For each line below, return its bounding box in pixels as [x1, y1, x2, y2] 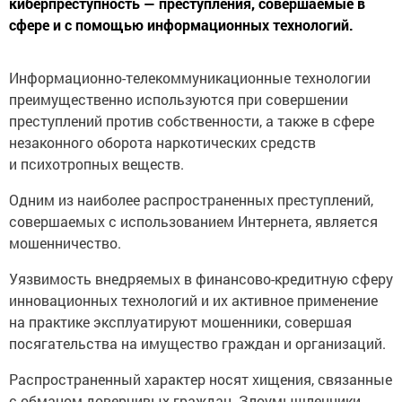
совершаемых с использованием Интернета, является [9, 212, 378, 232]
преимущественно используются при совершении [9, 90, 348, 109]
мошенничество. [9, 233, 121, 253]
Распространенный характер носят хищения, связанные [9, 370, 392, 389]
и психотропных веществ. [9, 154, 184, 174]
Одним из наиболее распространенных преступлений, [9, 190, 373, 210]
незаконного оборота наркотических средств [9, 133, 316, 153]
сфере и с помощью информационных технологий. [9, 15, 354, 35]
